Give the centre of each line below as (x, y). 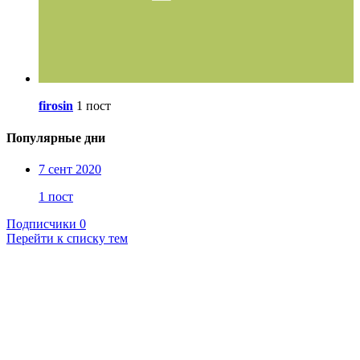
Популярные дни (56, 137)
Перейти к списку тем (67, 238)
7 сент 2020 (70, 169)
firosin (56, 106)
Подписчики (41, 223)
